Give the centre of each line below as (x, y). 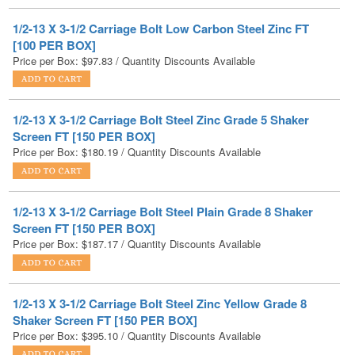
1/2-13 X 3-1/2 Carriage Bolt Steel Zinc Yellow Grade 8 (160, 260)
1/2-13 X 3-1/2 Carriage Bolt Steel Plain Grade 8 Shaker (163, 168)
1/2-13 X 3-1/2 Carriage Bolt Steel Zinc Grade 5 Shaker (161, 76)
